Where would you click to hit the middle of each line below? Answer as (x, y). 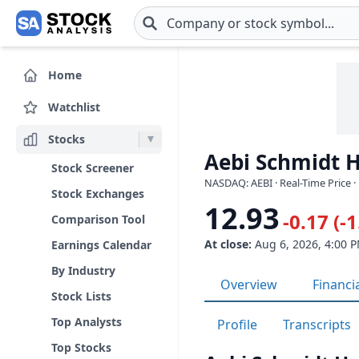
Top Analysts (87, 322)
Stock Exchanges (98, 194)
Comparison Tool (98, 219)
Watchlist (74, 107)
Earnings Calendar (101, 245)
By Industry (83, 270)
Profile (237, 325)
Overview (249, 284)
